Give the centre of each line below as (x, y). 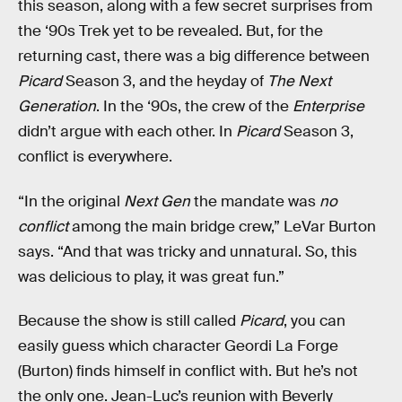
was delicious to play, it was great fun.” (151, 276)
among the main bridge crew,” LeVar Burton (224, 226)
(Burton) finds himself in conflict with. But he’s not (188, 371)
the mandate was (255, 201)
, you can (315, 321)
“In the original (71, 201)
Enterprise (328, 107)
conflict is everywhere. (95, 157)
